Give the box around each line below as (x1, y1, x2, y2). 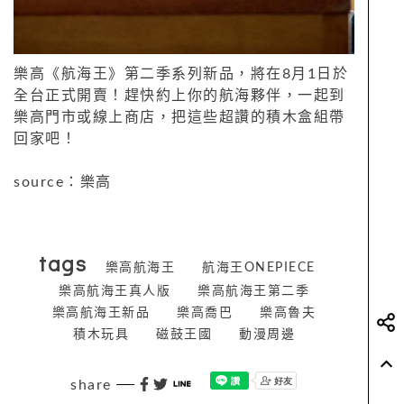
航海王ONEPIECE (202, 261, 316, 274)
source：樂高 (14, 174, 112, 189)
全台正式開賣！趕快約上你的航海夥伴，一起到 (14, 87, 345, 103)
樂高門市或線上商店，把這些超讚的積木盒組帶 (14, 109, 345, 124)
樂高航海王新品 (51, 306, 151, 319)
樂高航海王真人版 (59, 284, 170, 298)
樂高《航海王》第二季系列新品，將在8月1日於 (14, 66, 348, 81)
